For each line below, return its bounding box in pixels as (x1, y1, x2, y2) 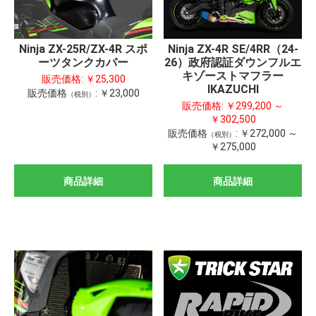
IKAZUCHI (207, 83, 259, 97)
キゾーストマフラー (182, 69, 284, 83)
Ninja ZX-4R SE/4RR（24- (167, 42, 298, 56)
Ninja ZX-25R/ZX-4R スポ (19, 42, 147, 56)
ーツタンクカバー (38, 56, 128, 70)
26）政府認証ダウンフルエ (164, 56, 301, 70)
